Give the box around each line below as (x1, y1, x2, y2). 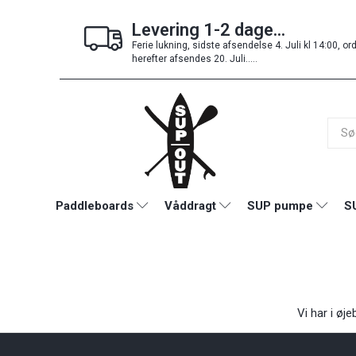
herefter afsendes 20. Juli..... (132, 52, 257, 64)
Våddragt (164, 198, 216, 213)
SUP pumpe (247, 198, 313, 213)
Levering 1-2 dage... (132, 19, 285, 40)
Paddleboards (56, 198, 133, 213)
